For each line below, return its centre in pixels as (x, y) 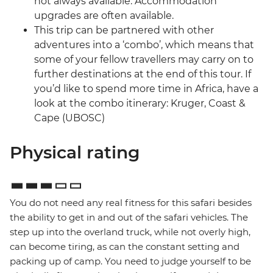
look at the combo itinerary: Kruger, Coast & (140, 104)
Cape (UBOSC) (69, 118)
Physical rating (75, 153)
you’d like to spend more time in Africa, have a (146, 89)
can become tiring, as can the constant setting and (125, 247)
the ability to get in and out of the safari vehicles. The (129, 218)
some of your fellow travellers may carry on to (144, 60)
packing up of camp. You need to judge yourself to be (130, 261)
